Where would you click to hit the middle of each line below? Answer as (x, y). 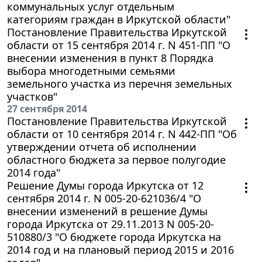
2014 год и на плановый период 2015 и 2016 (120, 249)
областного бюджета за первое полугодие (116, 159)
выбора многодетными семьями (91, 70)
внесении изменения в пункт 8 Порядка (110, 58)
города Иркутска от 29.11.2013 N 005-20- (111, 224)
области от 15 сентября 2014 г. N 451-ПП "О (119, 45)
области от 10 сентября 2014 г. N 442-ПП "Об (122, 134)
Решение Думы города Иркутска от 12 (105, 185)
